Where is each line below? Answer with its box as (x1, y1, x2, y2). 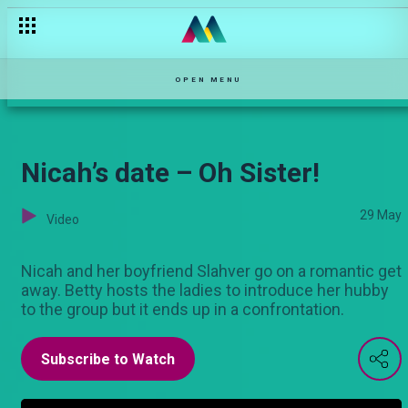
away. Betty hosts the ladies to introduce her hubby (21, 280, 389, 300)
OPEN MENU (175, 75, 241, 84)
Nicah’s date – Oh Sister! (21, 157, 320, 189)
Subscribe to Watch (41, 351, 175, 368)
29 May (360, 208, 402, 222)
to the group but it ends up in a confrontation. (21, 300, 344, 319)
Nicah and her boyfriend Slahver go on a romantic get (21, 261, 402, 280)
